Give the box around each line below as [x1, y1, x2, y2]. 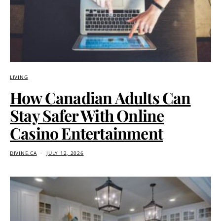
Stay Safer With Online [10, 104, 164, 126]
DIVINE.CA [10, 149, 37, 156]
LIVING [10, 74, 28, 80]
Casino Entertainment [10, 122, 163, 144]
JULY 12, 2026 [46, 149, 84, 156]
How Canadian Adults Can [10, 86, 191, 108]
